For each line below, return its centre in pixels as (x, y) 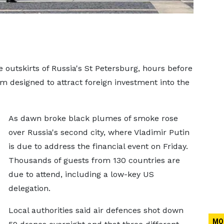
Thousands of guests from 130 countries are (94, 160)
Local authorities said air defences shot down (96, 210)
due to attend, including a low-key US (81, 174)
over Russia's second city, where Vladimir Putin (99, 132)
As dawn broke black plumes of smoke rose (93, 118)
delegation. (29, 188)
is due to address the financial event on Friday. (98, 146)
